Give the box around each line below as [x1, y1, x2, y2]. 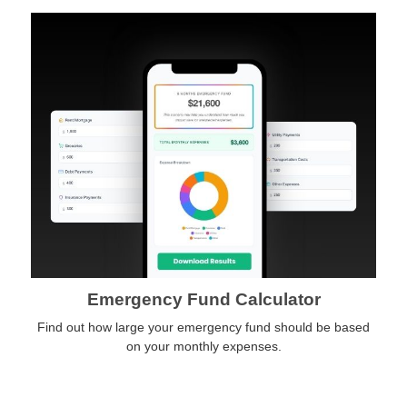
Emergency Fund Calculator [86, 289, 321, 309]
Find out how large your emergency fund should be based [37, 319, 370, 334]
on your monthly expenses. [125, 338, 282, 353]
